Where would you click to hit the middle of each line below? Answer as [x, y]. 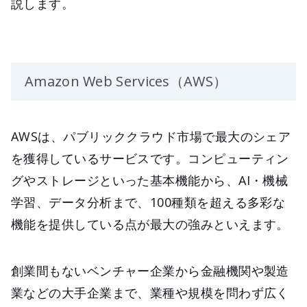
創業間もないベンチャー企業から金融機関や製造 [150, 270]
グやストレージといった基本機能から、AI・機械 [150, 180]
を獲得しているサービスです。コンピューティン [150, 158]
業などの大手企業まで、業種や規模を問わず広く [150, 292]
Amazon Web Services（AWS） [126, 81]
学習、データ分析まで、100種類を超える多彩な [148, 202]
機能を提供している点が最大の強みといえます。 [150, 224]
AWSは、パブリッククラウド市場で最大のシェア [151, 136]
